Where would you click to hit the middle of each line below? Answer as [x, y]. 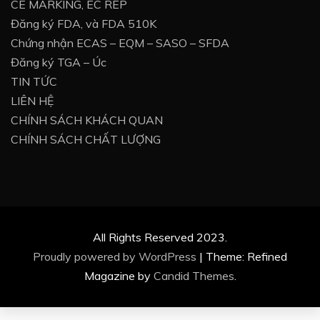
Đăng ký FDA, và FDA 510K [84, 24]
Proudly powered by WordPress [116, 257]
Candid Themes [194, 276]
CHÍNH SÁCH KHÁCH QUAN [87, 120]
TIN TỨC [34, 82]
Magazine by [119, 276]
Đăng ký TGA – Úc [59, 62]
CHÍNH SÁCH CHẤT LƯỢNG [86, 140]
